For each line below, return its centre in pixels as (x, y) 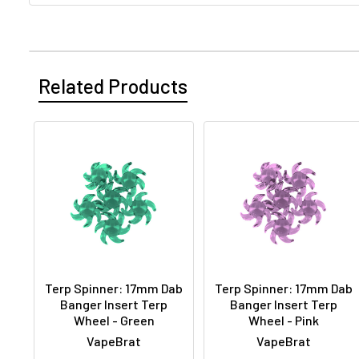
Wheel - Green (114, 321)
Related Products (113, 86)
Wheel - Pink (284, 321)
